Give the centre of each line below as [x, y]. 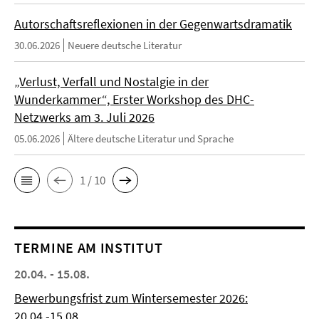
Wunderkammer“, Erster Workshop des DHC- [134, 100]
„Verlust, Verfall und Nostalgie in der [111, 82]
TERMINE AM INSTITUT [89, 248]
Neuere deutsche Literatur [125, 46]
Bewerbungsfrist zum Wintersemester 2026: [131, 298]
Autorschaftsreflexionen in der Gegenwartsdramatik [153, 24]
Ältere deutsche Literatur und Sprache [151, 139]
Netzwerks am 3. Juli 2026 [84, 117]
